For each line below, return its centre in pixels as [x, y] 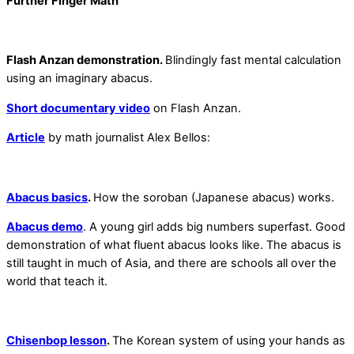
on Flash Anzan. [196, 108]
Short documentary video [78, 108]
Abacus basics [47, 197]
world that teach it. [57, 282]
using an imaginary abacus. [79, 79]
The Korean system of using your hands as [229, 341]
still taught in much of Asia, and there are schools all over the [171, 264]
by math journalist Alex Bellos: [128, 138]
